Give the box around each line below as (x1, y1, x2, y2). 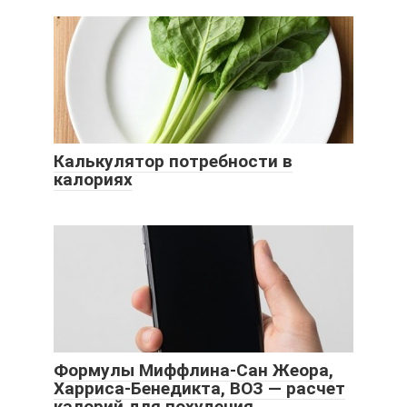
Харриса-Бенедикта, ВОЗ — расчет (54, 377, 345, 399)
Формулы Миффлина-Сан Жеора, (54, 359, 333, 381)
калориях (54, 168, 133, 190)
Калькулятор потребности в (54, 150, 293, 172)
